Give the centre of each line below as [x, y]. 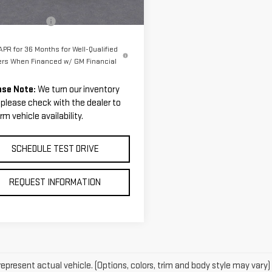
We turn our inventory [77, 90]
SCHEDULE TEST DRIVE [55, 149]
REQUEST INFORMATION [55, 183]
